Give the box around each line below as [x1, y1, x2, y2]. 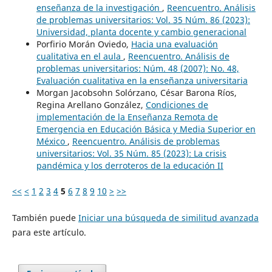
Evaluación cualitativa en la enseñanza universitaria [36, 74, 248, 86]
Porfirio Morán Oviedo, [36, 38, 131, 50]
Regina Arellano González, [36, 98, 146, 110]
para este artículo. [12, 226, 86, 238]
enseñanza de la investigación [36, 1, 162, 13]
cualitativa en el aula [36, 50, 123, 62]
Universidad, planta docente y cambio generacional [36, 25, 246, 38]
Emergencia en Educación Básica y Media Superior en [36, 123, 256, 135]
